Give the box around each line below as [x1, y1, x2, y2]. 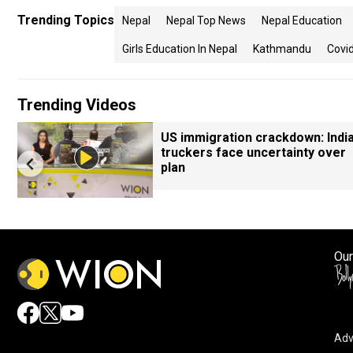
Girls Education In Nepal [122, 43, 237, 55]
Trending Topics [17, 13, 114, 28]
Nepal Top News [166, 14, 246, 27]
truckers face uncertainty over [161, 145, 346, 160]
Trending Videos [17, 95, 136, 114]
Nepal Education [262, 14, 342, 27]
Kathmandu [253, 43, 311, 55]
